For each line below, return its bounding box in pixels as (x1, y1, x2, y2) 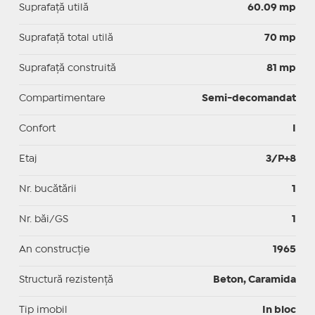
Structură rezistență (18, 275, 113, 284)
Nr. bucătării (18, 184, 77, 193)
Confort (18, 124, 56, 133)
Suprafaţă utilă (18, 3, 89, 12)
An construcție (18, 245, 90, 254)
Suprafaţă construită (18, 63, 116, 72)
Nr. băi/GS (18, 214, 68, 224)
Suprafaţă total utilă (18, 33, 113, 42)
